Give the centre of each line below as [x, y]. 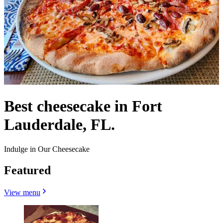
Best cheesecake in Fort [83, 106]
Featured [27, 170]
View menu [22, 192]
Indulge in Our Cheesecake [47, 149]
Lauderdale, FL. [59, 125]
